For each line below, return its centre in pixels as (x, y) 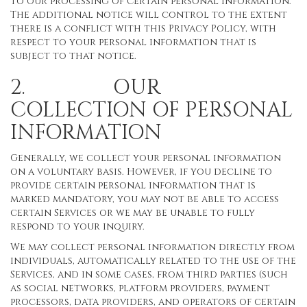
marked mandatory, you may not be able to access (145, 199)
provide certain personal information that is (133, 185)
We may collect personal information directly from (152, 247)
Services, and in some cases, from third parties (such (149, 274)
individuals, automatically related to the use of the (153, 261)
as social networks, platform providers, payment (140, 288)
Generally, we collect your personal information (146, 158)
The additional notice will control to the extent (149, 15)
